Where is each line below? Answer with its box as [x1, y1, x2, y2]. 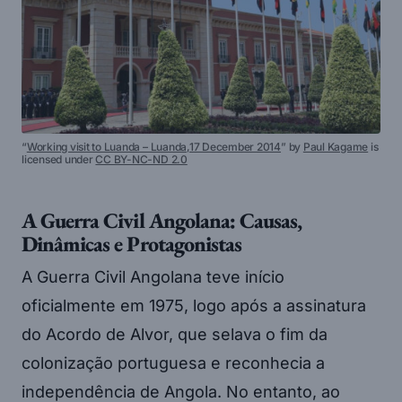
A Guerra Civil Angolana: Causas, [22, 206, 302, 235]
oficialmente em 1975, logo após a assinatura [22, 296, 366, 316]
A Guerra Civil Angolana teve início [22, 267, 284, 287]
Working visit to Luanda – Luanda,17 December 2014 [26, 140, 282, 154]
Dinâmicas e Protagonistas [22, 230, 241, 258]
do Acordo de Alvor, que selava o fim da [22, 325, 328, 345]
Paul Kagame [302, 140, 369, 154]
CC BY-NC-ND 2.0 [95, 153, 188, 167]
